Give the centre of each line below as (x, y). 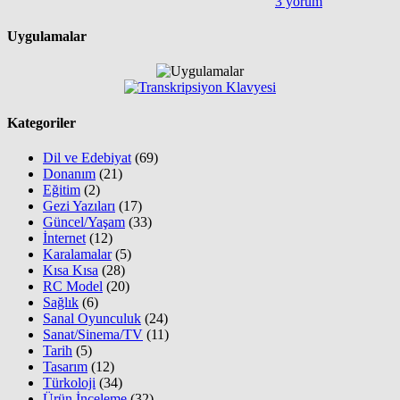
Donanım (69, 173)
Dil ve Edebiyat (87, 157)
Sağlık (61, 302)
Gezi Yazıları (79, 205)
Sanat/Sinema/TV (93, 334)
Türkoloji (69, 382)
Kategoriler (42, 122)
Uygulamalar (47, 37)
